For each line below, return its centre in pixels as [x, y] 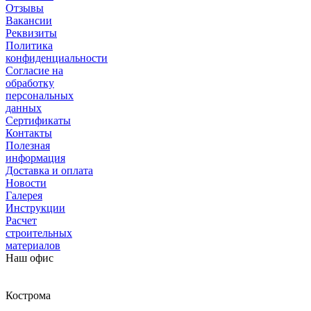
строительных [39, 233]
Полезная [28, 145]
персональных [40, 95]
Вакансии [29, 20]
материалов [33, 245]
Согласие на [34, 70]
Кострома [28, 295]
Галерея [24, 195]
